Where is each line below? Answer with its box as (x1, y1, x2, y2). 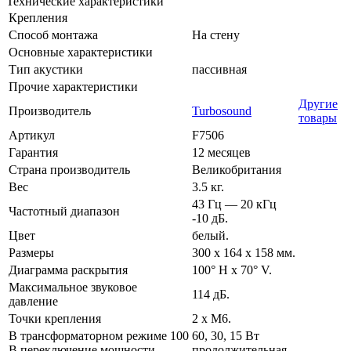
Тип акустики (9, 62, 83, 76)
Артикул (9, 128, 55, 142)
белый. (192, 228, 229, 242)
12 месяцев (192, 145, 251, 159)
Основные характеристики (9, 45, 153, 59)
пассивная (192, 62, 247, 76)
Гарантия (9, 145, 58, 159)
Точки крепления (9, 311, 101, 325)
